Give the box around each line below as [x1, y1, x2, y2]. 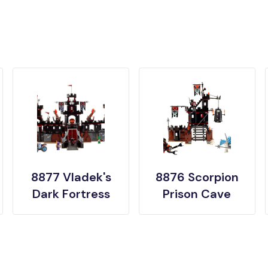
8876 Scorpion [155, 169, 239, 185]
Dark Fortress [32, 185, 110, 202]
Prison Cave [163, 185, 232, 202]
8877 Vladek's [31, 169, 111, 185]
